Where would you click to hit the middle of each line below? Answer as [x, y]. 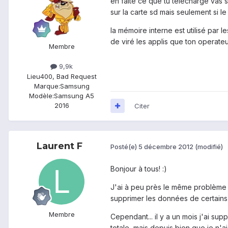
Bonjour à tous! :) [139, 168]
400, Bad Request [68, 76]
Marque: [47, 86]
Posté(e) [124, 147]
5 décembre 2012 [166, 147]
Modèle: [41, 95]
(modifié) [209, 147]
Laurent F [60, 146]
